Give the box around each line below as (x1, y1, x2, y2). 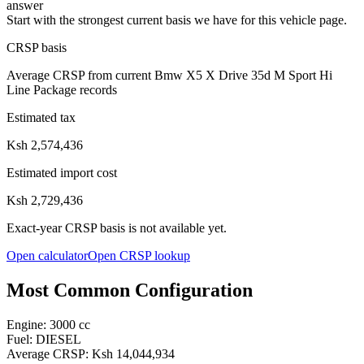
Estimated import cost (6, 165, 117, 180)
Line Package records (6, 82, 117, 97)
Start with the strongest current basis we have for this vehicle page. (6, 12, 347, 27)
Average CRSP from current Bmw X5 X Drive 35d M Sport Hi (6, 67, 332, 82)
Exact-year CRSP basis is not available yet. (6, 220, 227, 235)
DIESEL (36, 331, 81, 346)
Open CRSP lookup (88, 248, 190, 262)
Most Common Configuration (6, 279, 253, 301)
